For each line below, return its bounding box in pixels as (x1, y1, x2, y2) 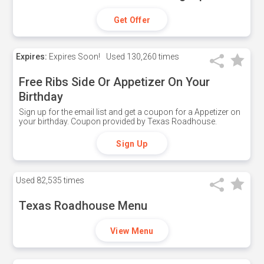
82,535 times (35, 176, 85, 185)
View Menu (110, 226, 154, 236)
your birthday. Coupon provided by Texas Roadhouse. (19, 117, 217, 126)
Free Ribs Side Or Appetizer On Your (19, 75, 210, 89)
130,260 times (125, 52, 180, 61)
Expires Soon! (47, 52, 101, 61)
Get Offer (113, 15, 151, 25)
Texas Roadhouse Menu (19, 199, 148, 213)
